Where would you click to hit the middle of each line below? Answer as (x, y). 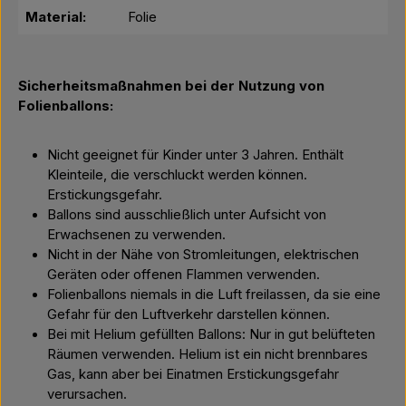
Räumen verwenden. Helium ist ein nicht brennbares (208, 354)
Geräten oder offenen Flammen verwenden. (184, 275)
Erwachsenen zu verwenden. (136, 235)
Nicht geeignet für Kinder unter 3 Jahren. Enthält (195, 155)
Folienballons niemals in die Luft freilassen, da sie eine (214, 295)
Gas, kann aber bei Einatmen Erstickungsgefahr (193, 374)
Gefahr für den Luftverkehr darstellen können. (190, 314)
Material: (56, 17)
